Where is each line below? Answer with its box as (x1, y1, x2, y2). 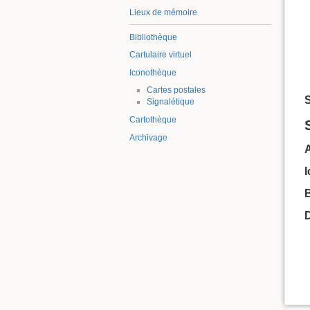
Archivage (129, 132, 167, 143)
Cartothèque (129, 114, 176, 125)
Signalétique (146, 97, 194, 107)
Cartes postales (146, 85, 206, 95)
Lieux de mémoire (129, 7, 197, 17)
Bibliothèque (129, 32, 177, 42)
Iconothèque (129, 67, 176, 77)
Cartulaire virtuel (129, 50, 192, 60)
